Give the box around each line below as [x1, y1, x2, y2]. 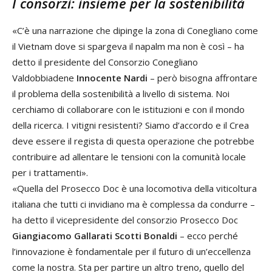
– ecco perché [177, 229, 238, 242]
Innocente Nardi [76, 71, 148, 84]
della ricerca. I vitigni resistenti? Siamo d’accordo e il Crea [12, 118, 249, 131]
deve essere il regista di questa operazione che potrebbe [12, 134, 254, 147]
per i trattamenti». [12, 166, 88, 178]
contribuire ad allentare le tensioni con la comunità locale [12, 150, 246, 163]
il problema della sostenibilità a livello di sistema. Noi [12, 87, 229, 100]
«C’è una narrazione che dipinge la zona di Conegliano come [12, 24, 258, 36]
